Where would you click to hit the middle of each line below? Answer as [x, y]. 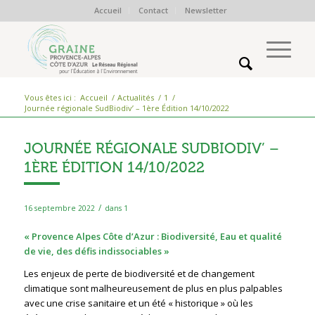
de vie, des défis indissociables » [96, 251]
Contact [154, 10]
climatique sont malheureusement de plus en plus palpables [153, 289]
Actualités [135, 97]
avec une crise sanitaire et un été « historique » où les [138, 303]
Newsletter [206, 10]
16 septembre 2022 [59, 208]
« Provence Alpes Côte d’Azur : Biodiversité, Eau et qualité [153, 237]
